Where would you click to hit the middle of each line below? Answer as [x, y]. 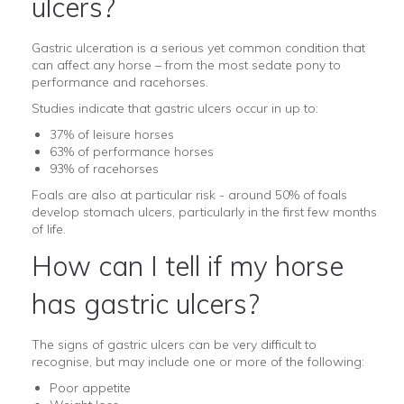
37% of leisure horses [112, 134]
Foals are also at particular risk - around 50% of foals [189, 194]
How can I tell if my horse [188, 266]
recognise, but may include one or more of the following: [198, 361]
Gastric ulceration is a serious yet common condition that [198, 47]
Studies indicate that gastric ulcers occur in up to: [175, 108]
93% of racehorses [104, 168]
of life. [49, 229]
